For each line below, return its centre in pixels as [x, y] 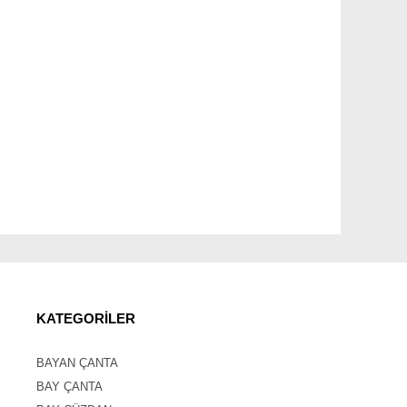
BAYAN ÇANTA [77, 363]
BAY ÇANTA [69, 387]
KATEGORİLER [86, 318]
